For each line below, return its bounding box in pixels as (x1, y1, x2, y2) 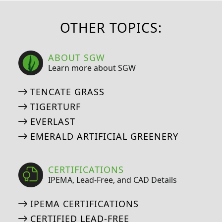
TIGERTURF (30, 100, 81, 112)
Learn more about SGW (48, 62, 136, 74)
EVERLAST (30, 115, 75, 127)
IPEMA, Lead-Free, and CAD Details (48, 174, 177, 186)
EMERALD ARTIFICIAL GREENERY (30, 130, 178, 142)
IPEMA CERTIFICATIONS (30, 197, 139, 210)
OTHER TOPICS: (60, 18, 162, 37)
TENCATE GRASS (30, 85, 105, 98)
